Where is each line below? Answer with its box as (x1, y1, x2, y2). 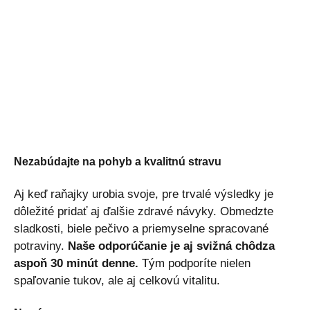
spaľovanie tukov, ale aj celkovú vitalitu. (14, 274, 220, 288)
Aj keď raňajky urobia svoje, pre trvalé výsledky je (14, 188, 273, 201)
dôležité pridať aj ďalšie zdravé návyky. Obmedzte (14, 205, 273, 219)
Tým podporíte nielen (138, 257, 250, 271)
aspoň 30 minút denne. (14, 257, 138, 271)
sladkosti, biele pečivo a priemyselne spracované (14, 222, 268, 236)
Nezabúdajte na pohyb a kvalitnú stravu (14, 156, 221, 168)
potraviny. (14, 239, 68, 253)
